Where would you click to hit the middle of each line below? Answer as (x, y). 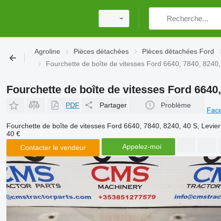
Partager (113, 105)
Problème (176, 105)
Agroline (47, 51)
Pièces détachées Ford (178, 51)
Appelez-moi (142, 147)
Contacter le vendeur (53, 147)
